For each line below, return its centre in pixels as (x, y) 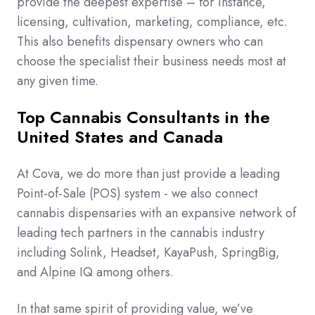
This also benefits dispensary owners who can (140, 42)
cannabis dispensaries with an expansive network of (156, 213)
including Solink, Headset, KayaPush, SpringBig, (148, 253)
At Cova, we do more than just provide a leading (148, 174)
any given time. (59, 81)
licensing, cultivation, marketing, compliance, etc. (152, 22)
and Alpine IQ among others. (95, 272)
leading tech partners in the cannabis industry (141, 233)
